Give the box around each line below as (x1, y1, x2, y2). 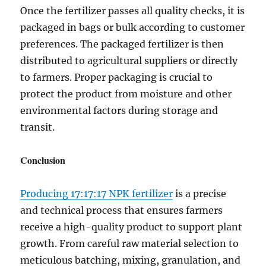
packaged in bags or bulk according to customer (20, 21, 245, 33)
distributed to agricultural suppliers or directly (20, 55, 238, 66)
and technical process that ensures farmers (20, 204, 223, 216)
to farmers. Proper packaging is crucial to (20, 71, 213, 83)
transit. (20, 121, 55, 133)
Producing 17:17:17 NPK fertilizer (20, 188, 173, 199)
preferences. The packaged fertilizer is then (20, 38, 224, 50)
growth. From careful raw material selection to (20, 237, 239, 249)
